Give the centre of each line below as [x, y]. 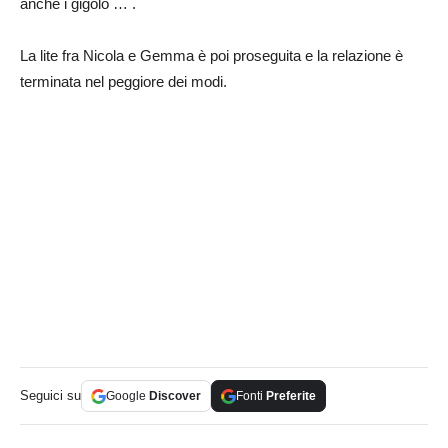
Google [127, 396]
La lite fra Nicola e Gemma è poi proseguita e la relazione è [211, 55]
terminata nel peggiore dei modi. [123, 81]
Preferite [291, 396]
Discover [175, 396]
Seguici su [50, 396]
